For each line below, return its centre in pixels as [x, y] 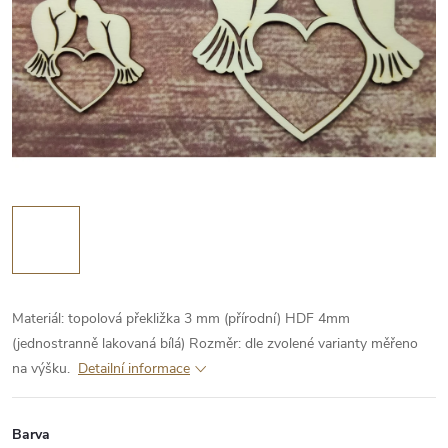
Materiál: [40, 318]
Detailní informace [134, 368]
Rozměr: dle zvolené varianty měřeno [303, 343]
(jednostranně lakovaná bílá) [98, 343]
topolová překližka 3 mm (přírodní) [174, 318]
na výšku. [43, 368]
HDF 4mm [317, 318]
